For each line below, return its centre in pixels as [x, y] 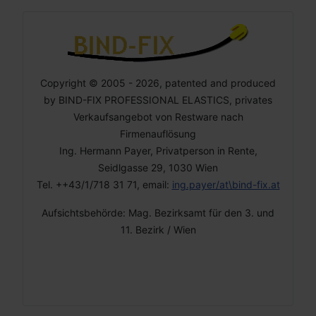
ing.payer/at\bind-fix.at [226, 185]
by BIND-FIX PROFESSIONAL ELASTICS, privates [158, 100]
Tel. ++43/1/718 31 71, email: [104, 185]
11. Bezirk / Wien [158, 230]
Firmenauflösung [158, 134]
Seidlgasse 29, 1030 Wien [158, 168]
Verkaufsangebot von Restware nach [158, 117]
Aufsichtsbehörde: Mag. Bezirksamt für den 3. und [158, 213]
